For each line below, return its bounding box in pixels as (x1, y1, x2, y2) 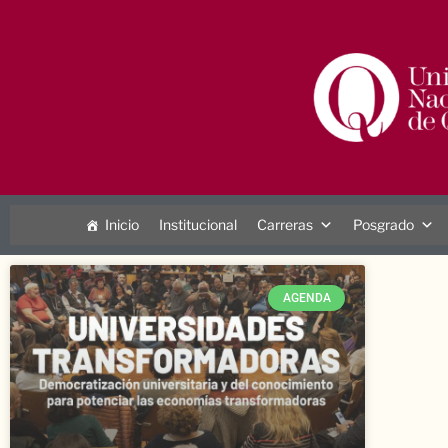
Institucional (158, 215, 237, 233)
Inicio (104, 215, 139, 233)
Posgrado (352, 215, 414, 233)
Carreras (256, 215, 313, 233)
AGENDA (282, 291, 331, 306)
